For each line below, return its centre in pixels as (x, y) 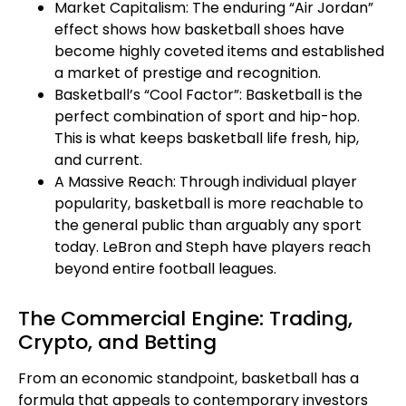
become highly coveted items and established (219, 51)
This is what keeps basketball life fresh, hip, (207, 138)
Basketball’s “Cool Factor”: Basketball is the (208, 94)
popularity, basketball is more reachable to (209, 203)
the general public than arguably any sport (208, 225)
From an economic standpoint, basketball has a (188, 378)
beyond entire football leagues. (165, 268)
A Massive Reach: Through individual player (206, 181)
